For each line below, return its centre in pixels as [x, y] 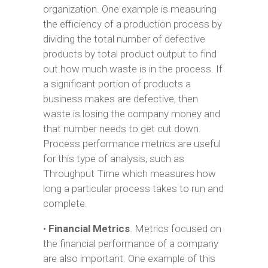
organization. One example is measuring [130, 9]
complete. [65, 203]
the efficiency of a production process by [132, 24]
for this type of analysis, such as [113, 159]
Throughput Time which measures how [129, 173]
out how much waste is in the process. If [133, 69]
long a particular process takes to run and [133, 188]
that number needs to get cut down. [122, 129]
